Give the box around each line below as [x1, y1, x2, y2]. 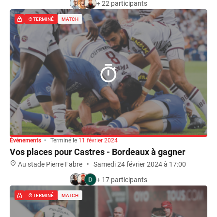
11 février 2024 [78, 137, 118, 144]
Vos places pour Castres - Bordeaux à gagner [10, 147, 186, 157]
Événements [10, 137, 41, 144]
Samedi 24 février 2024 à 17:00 [93, 160, 186, 168]
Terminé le [50, 137, 77, 144]
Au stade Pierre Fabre [18, 160, 82, 168]
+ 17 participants [96, 175, 147, 184]
